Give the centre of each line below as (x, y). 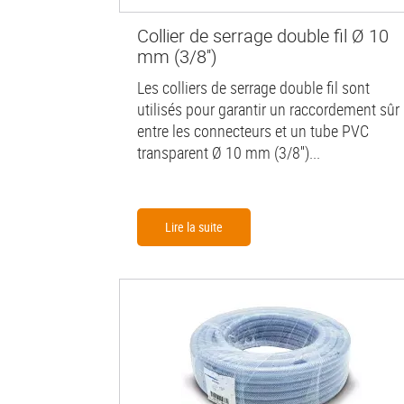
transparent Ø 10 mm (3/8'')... (229, 152)
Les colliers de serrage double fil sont (253, 87)
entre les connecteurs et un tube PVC (253, 130)
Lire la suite (194, 226)
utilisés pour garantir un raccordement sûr (268, 109)
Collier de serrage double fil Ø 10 (263, 35)
